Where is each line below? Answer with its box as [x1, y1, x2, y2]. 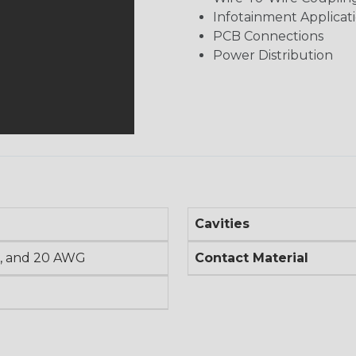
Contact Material [195, 250, 308, 265]
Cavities [195, 215, 250, 231]
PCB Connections [213, 28, 323, 44]
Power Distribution [213, 47, 333, 63]
